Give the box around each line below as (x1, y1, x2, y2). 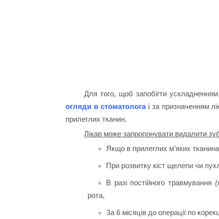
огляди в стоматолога (66, 102, 146, 111)
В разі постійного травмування (106, 178, 215, 187)
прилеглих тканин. (66, 115, 127, 124)
